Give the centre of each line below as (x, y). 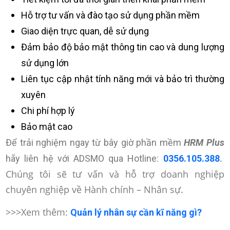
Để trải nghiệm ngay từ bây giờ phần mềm (95, 142)
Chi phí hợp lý (49, 111)
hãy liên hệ (30, 158)
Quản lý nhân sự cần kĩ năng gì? (136, 213)
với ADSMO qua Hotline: (108, 158)
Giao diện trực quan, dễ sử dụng (86, 31)
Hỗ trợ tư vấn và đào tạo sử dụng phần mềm (111, 15)
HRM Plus (204, 142)
